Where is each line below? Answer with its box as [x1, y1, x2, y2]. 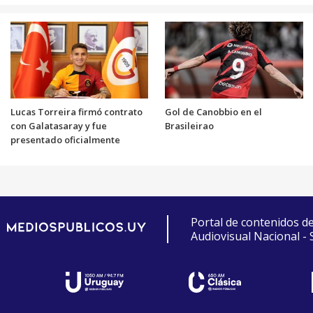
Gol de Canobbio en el [165, 105, 262, 119]
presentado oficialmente [10, 133, 120, 147]
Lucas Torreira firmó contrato [10, 105, 143, 119]
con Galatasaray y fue [10, 119, 107, 133]
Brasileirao [165, 119, 214, 133]
